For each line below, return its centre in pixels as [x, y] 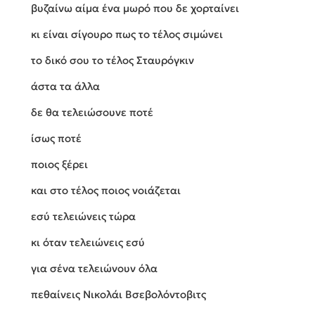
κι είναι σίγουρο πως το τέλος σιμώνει [127, 34]
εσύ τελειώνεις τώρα [83, 217]
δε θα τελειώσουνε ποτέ [92, 112]
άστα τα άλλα [65, 86]
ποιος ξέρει [59, 165]
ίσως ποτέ [56, 139]
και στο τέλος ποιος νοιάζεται [106, 191]
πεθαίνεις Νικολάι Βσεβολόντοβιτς [118, 295]
